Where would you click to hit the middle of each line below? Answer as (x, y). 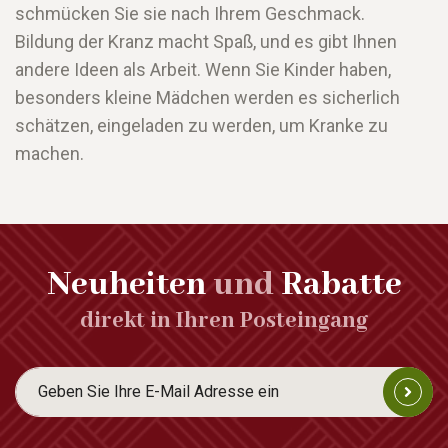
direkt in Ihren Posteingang (224, 321)
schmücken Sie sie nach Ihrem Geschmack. (190, 14)
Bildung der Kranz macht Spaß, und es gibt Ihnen (206, 42)
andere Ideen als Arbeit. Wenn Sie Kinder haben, (203, 70)
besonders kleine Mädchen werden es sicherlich (207, 98)
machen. (49, 154)
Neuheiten (126, 285)
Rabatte (341, 285)
